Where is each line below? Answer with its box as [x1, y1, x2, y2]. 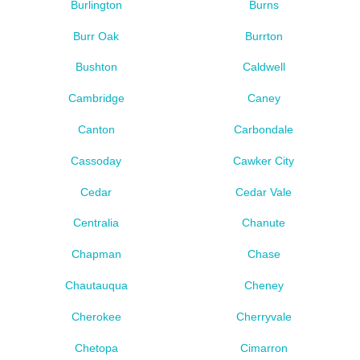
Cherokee [71, 309, 121, 323]
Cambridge [67, 92, 125, 105]
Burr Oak [73, 29, 120, 43]
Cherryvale [235, 309, 292, 323]
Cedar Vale [235, 185, 292, 198]
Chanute [242, 216, 286, 230]
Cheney [243, 279, 284, 292]
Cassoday [71, 153, 122, 167]
